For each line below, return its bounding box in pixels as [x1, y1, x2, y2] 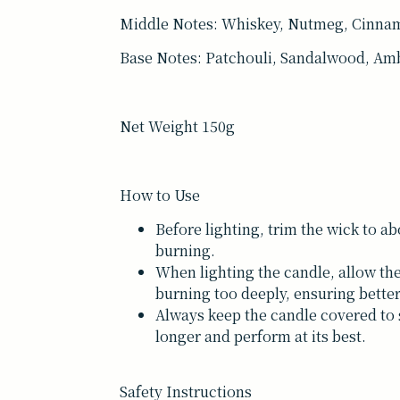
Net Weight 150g [120, 115, 236, 137]
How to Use [120, 184, 201, 205]
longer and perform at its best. [155, 325, 367, 346]
